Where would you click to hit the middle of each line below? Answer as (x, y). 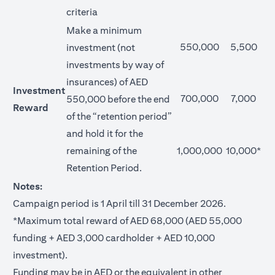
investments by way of (115, 65)
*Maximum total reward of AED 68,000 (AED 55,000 (127, 221)
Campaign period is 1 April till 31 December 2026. (119, 203)
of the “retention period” (119, 116)
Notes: (28, 186)
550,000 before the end (118, 99)
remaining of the (102, 151)
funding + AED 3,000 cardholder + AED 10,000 (114, 238)
